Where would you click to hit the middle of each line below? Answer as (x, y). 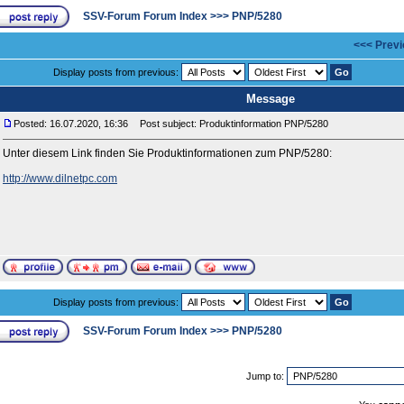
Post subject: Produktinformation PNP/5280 (230, 124)
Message (270, 99)
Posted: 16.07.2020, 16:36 (71, 124)
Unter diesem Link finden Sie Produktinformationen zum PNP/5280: (167, 153)
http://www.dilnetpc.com (60, 179)
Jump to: (266, 376)
